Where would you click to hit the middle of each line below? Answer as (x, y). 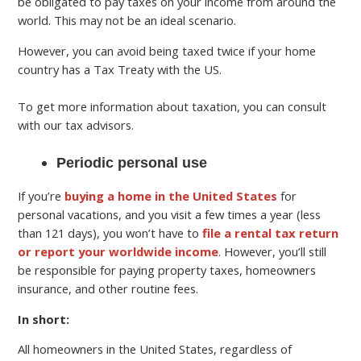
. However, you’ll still (273, 251)
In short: (44, 319)
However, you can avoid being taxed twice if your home (167, 50)
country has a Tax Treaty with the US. (120, 69)
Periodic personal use (132, 162)
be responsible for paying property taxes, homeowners (167, 270)
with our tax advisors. (76, 124)
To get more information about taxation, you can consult (172, 106)
